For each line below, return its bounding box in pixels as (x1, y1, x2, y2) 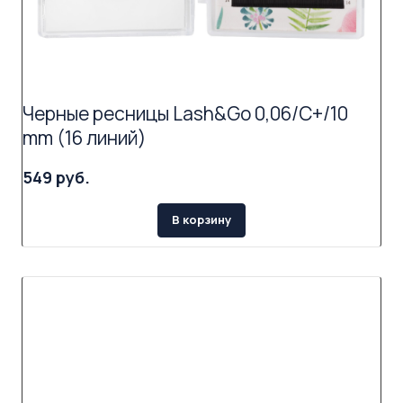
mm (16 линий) (22, 125, 147, 151)
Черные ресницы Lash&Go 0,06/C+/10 (22, 101, 348, 127)
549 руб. (22, 166, 90, 188)
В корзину (172, 211, 231, 228)
